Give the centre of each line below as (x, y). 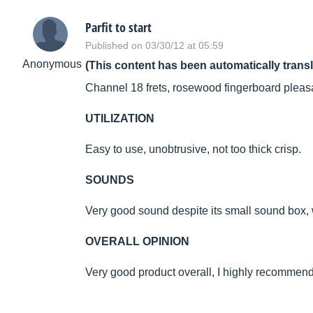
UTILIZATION (120, 119)
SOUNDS (110, 180)
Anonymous (52, 64)
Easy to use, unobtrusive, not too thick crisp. (193, 150)
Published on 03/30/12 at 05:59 (154, 46)
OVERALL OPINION (137, 242)
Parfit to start (118, 28)
